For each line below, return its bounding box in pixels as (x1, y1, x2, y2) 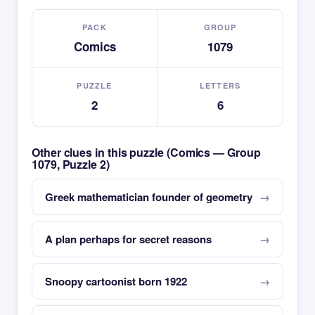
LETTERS (199, 80, 241, 91)
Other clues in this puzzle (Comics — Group (32, 144, 261, 160)
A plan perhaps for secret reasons (45, 231, 212, 247)
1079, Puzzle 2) (32, 156, 110, 172)
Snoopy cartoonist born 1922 (45, 274, 187, 289)
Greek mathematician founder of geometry (45, 189, 252, 205)
